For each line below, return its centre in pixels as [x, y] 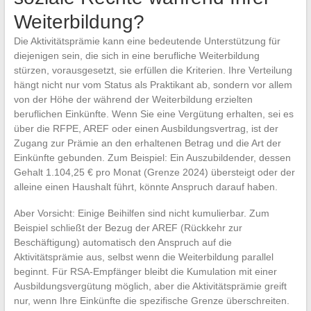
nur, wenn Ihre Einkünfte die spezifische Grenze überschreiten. [151, 300]
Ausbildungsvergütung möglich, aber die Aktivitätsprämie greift [150, 286]
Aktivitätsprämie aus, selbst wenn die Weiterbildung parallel [143, 257]
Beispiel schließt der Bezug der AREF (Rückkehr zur [128, 227]
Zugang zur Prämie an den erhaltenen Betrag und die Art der [147, 143]
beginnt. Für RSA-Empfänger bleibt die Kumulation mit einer [145, 271]
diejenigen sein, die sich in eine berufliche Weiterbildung [136, 55]
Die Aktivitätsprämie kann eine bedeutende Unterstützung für [147, 41]
